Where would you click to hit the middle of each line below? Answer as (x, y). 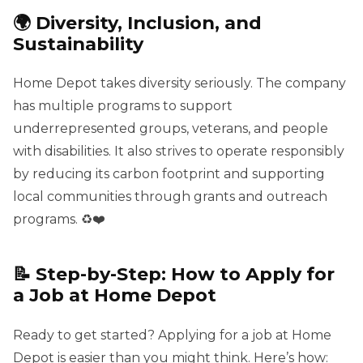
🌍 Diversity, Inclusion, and (137, 23)
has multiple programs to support (123, 106)
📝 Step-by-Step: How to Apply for (174, 274)
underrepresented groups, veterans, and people (171, 129)
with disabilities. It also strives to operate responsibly (179, 152)
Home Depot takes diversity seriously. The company (179, 83)
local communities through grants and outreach (170, 197)
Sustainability (78, 44)
